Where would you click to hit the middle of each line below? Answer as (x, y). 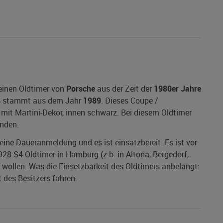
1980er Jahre (177, 89)
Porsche (81, 89)
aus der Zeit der (124, 89)
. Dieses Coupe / (130, 101)
